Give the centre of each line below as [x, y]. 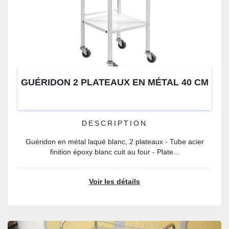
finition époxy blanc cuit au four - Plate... [114, 152]
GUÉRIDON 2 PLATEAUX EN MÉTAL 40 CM [114, 82]
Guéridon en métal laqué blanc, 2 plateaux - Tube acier [114, 142]
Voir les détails [114, 182]
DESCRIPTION [114, 123]
